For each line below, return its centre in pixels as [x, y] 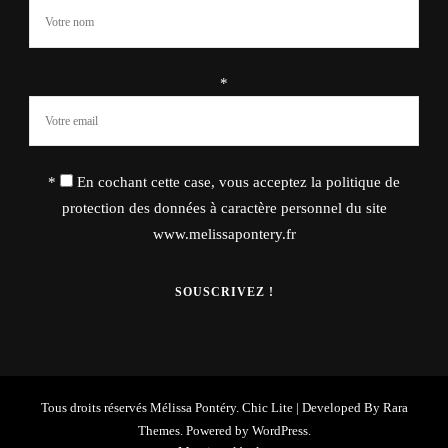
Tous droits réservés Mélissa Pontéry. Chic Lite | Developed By [211, 408]
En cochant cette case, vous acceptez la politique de [238, 181]
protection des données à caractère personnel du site [224, 207]
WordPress [279, 431]
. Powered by [215, 431]
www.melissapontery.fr [224, 233]
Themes [158, 431]
